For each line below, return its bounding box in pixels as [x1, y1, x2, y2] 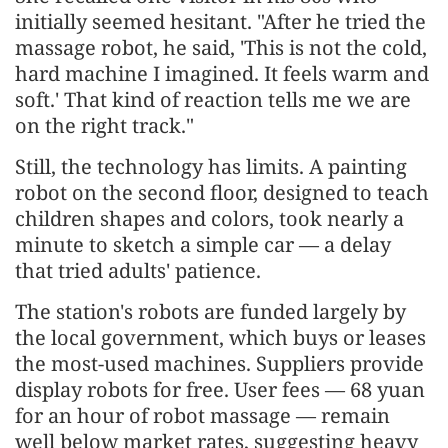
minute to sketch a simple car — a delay [15, 231, 391, 259]
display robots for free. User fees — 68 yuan [15, 376, 425, 404]
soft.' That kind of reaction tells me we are [15, 86, 411, 114]
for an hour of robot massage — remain [15, 402, 390, 430]
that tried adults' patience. [15, 257, 261, 285]
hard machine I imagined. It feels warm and [15, 60, 429, 88]
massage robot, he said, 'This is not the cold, [15, 34, 427, 62]
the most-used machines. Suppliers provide [15, 350, 424, 378]
